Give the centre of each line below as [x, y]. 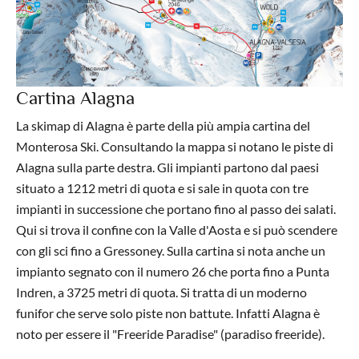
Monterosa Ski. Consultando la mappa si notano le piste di [175, 147]
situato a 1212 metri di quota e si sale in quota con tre [162, 188]
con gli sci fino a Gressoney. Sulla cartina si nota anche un [171, 251]
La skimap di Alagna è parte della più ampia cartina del [163, 126]
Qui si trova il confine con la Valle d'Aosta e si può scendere [177, 230]
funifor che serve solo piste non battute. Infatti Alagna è [168, 313]
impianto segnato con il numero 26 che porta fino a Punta [173, 272]
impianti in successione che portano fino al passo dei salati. [176, 209]
